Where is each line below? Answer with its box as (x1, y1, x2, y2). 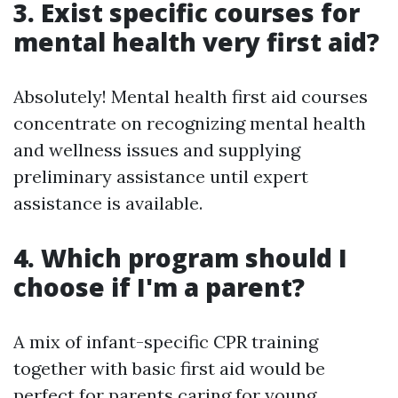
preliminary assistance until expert (13, 165, 308, 187)
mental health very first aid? (13, 25, 379, 59)
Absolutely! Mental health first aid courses (13, 85, 368, 107)
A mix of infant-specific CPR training (13, 330, 318, 353)
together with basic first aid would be (13, 357, 325, 379)
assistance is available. (13, 192, 203, 214)
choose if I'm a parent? (13, 270, 305, 304)
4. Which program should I (13, 241, 347, 275)
